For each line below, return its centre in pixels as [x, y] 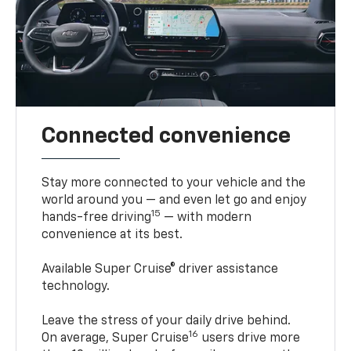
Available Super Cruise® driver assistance [160, 269]
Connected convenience [166, 136]
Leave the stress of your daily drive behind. [166, 321]
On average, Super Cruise [116, 338]
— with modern [206, 217]
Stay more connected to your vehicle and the [174, 183]
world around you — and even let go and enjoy [174, 200]
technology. [76, 286]
